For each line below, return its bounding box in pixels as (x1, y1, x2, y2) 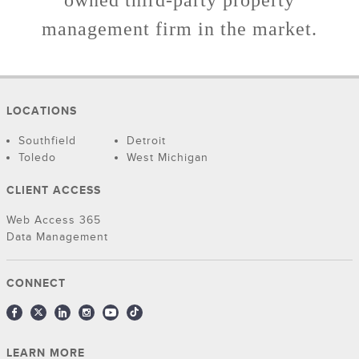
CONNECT (6, 276, 66, 291)
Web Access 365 (6, 213, 101, 228)
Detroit (127, 134, 166, 148)
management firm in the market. (41, 18, 317, 40)
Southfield (18, 134, 76, 148)
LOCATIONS (6, 104, 77, 119)
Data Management (6, 230, 108, 244)
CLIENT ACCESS (6, 184, 101, 198)
